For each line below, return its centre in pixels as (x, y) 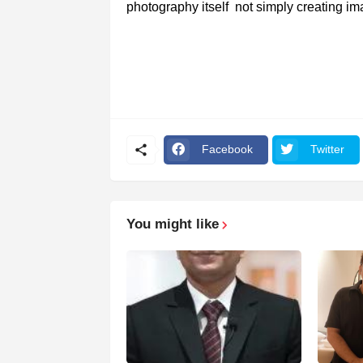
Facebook (227, 149)
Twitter (327, 149)
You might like (172, 224)
